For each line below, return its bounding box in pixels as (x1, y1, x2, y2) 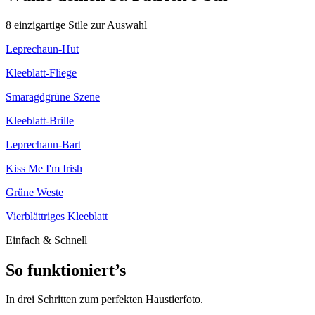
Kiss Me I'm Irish (6, 162, 82, 174)
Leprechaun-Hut (6, 42, 79, 55)
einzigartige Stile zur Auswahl (14, 18, 147, 31)
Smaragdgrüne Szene (6, 90, 100, 103)
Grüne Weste (6, 186, 63, 198)
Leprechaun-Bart (6, 138, 81, 150)
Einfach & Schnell (6, 233, 87, 246)
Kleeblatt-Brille (6, 114, 74, 127)
